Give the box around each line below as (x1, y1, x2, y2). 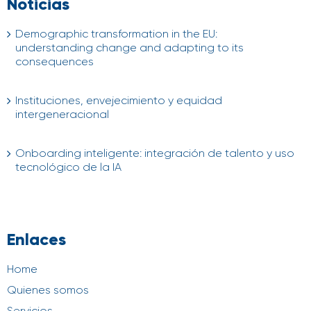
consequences (15, 54, 94, 68)
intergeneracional (15, 107, 109, 121)
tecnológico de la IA (15, 160, 121, 174)
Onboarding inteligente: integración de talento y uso (15, 146, 294, 160)
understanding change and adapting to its (15, 40, 244, 54)
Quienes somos (7, 283, 89, 296)
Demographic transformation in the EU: (15, 26, 217, 40)
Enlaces (7, 228, 66, 249)
